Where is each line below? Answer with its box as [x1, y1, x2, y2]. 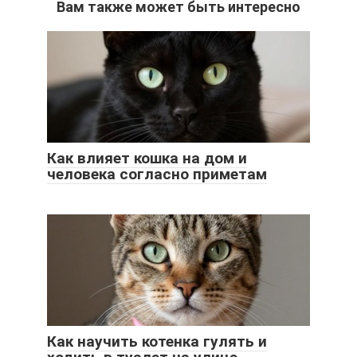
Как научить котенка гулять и [47, 331, 267, 351]
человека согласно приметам [47, 164, 267, 183]
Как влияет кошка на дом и [47, 148, 247, 167]
